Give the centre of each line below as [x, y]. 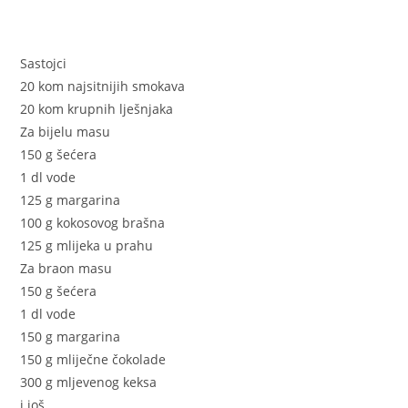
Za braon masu [66, 269]
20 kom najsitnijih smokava [103, 87]
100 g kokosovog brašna [93, 223]
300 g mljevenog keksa [89, 382]
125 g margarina [71, 200]
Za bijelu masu [66, 132]
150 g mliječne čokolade [93, 360]
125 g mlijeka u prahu [87, 246]
